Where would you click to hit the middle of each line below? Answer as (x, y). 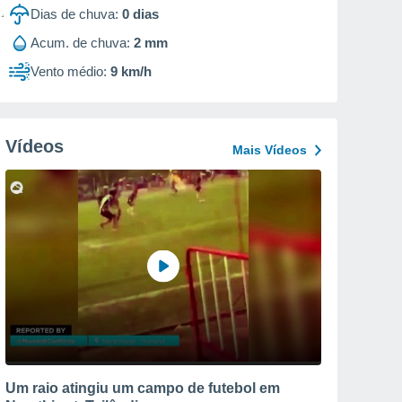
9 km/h (131, 71)
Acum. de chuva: (80, 43)
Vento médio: (69, 71)
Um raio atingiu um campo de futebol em (143, 388)
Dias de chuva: (74, 14)
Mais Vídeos (270, 150)
